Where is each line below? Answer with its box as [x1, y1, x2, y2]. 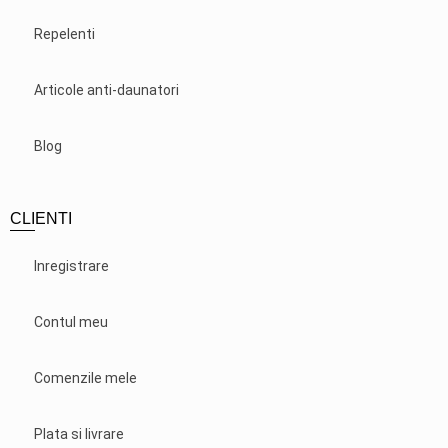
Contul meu [34, 313, 108, 330]
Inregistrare [34, 257, 109, 274]
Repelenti [34, 25, 95, 42]
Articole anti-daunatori [34, 81, 179, 98]
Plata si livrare [34, 425, 124, 442]
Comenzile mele [34, 369, 137, 386]
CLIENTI [10, 209, 72, 227]
